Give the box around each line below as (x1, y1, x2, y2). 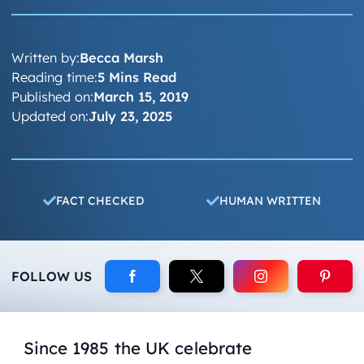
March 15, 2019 (93, 88, 189, 105)
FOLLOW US (11, 268, 93, 285)
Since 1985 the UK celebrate (23, 336, 253, 358)
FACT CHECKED (55, 193, 144, 208)
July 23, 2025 (89, 107, 173, 124)
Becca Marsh (80, 49, 164, 66)
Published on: (11, 88, 94, 105)
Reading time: (11, 68, 98, 85)
